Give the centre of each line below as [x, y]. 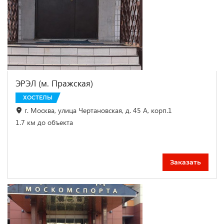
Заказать [185, 162]
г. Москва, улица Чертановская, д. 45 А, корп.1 [98, 110]
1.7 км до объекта [44, 122]
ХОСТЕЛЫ [38, 97]
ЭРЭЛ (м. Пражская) [54, 83]
